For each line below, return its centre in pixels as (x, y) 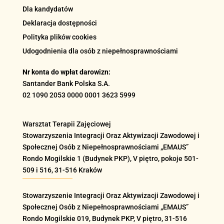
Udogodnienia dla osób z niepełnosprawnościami (100, 51)
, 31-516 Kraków (76, 170)
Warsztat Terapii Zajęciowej (66, 124)
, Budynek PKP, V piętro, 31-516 (138, 219)
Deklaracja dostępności (59, 23)
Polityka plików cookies (59, 37)
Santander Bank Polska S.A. (66, 84)
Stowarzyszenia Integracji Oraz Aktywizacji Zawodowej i (111, 136)
